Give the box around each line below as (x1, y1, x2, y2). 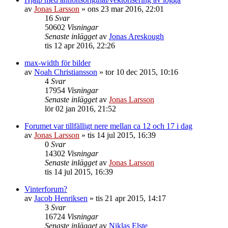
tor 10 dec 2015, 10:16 (105, 68, 178, 77)
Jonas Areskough (109, 32, 164, 41)
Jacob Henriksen (34, 194, 88, 203)
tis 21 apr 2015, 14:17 (96, 194, 166, 203)
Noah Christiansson (34, 68, 97, 77)
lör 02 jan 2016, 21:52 (45, 104, 116, 113)
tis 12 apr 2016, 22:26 (45, 41, 115, 50)
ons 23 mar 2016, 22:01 (88, 5, 164, 14)
